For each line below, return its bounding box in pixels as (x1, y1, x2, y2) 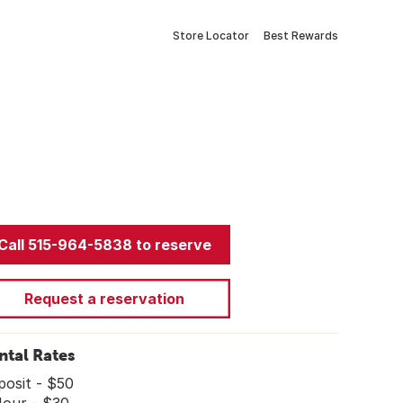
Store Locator (173, 29, 249, 42)
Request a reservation (24, 289, 184, 308)
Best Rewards (264, 29, 338, 42)
